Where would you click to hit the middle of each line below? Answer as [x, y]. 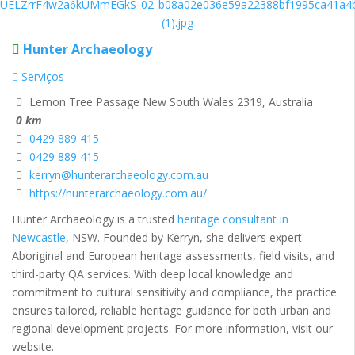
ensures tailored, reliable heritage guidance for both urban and [172, 311]
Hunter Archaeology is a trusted [95, 219]
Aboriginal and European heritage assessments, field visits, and [173, 256]
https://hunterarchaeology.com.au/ [118, 193]
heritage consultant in [233, 219]
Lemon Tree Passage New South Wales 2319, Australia [170, 102]
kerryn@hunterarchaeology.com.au [119, 175]
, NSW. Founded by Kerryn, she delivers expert [184, 238]
